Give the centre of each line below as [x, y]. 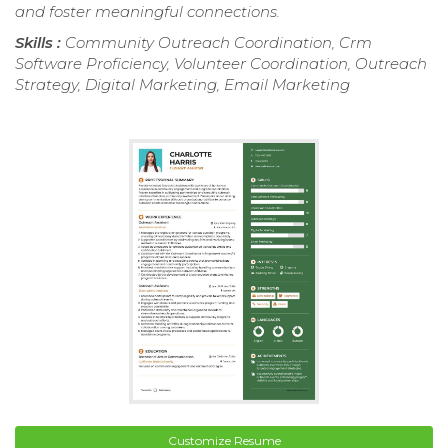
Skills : [40, 42]
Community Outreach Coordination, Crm [218, 42]
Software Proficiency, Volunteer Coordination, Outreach [221, 63]
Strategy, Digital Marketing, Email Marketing [182, 84]
